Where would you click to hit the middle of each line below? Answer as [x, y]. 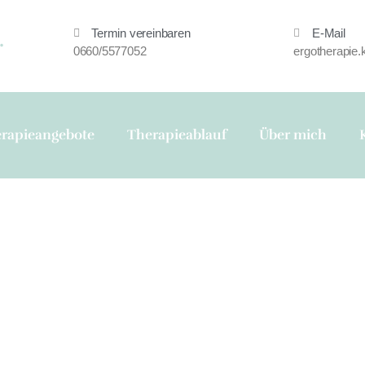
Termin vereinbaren [141, 33]
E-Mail [328, 33]
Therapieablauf [177, 135]
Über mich [293, 135]
